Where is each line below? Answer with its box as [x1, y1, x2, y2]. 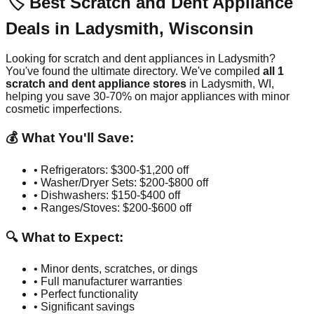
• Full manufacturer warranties [34, 275, 182, 288]
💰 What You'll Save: [6, 130, 134, 146]
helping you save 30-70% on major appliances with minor [6, 90, 289, 102]
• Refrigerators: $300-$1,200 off [34, 163, 189, 176]
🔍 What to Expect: [6, 229, 123, 245]
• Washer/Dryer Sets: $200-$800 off [34, 176, 208, 189]
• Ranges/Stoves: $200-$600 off [34, 201, 191, 214]
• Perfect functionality [34, 288, 138, 301]
